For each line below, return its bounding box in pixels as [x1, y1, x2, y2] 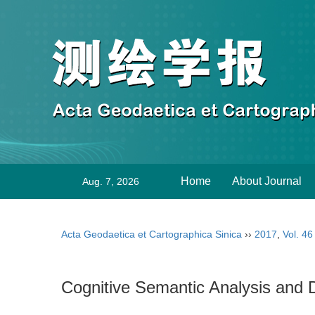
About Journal [232, 175, 302, 187]
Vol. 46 [283, 229, 313, 240]
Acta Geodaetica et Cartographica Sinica [61, 229, 242, 240]
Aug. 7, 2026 [82, 176, 139, 187]
